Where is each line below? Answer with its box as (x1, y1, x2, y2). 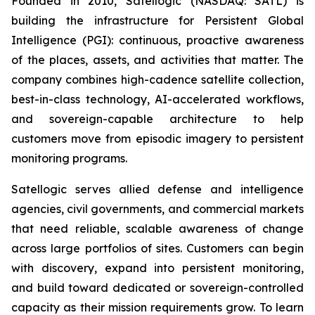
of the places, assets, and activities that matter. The (11, 53, 304, 67)
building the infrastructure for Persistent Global (11, 13, 304, 27)
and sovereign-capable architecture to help (11, 112, 304, 126)
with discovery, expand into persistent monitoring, (11, 261, 304, 275)
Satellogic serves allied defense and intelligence (11, 182, 304, 196)
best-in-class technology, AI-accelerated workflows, (11, 92, 304, 106)
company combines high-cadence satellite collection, (11, 72, 304, 86)
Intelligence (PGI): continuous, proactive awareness (11, 33, 304, 47)
